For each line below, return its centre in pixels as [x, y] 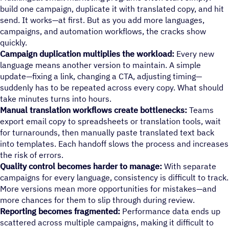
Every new [195, 53]
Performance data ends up [170, 211]
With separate [189, 166]
